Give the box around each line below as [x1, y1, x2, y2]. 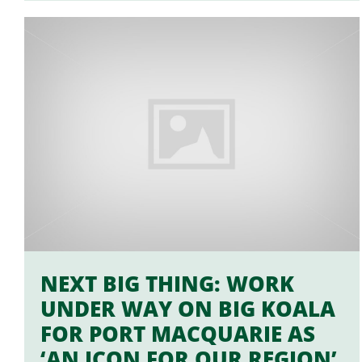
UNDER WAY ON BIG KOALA [40, 293, 335, 323]
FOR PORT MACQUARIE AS [40, 318, 315, 348]
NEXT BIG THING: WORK [40, 268, 294, 298]
